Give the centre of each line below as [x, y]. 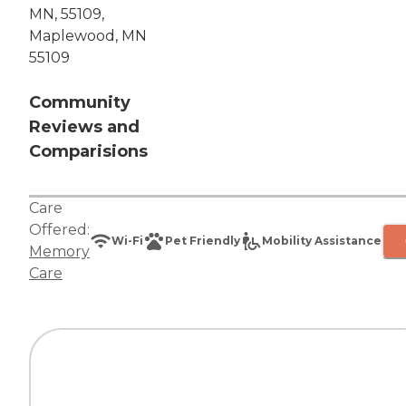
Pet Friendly [203, 241]
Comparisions [88, 152]
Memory [59, 252]
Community [80, 103]
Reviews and [84, 127]
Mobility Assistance [322, 241]
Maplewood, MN [88, 36]
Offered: [59, 230]
